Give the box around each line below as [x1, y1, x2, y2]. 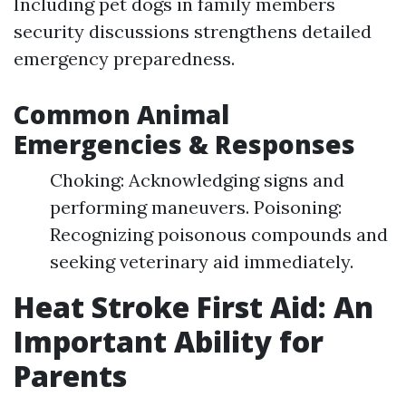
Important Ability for [14, 322, 324, 361]
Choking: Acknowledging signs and [50, 169, 344, 191]
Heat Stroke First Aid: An [14, 287, 373, 326]
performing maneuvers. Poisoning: [50, 196, 342, 218]
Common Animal [14, 97, 229, 131]
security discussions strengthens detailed [14, 20, 372, 43]
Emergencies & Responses [14, 127, 355, 161]
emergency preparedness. [14, 47, 235, 70]
